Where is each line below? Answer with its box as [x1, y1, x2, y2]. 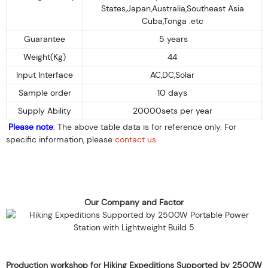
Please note [6, 121, 53, 132]
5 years [157, 33, 188, 44]
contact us [115, 133, 156, 145]
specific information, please [6, 133, 115, 145]
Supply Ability [18, 105, 71, 116]
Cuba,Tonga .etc [141, 15, 203, 26]
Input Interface [16, 69, 73, 80]
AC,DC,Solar [150, 69, 194, 80]
